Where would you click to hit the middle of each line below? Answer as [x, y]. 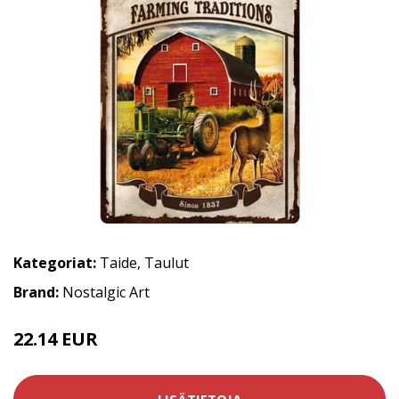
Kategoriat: [55, 262]
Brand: [38, 292]
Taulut [167, 262]
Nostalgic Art [106, 292]
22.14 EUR [56, 338]
